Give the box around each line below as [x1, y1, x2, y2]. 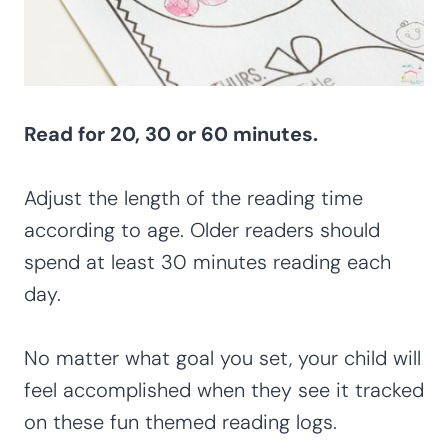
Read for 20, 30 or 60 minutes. [24, 121, 318, 147]
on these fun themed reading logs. [24, 409, 337, 435]
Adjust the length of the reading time [24, 185, 363, 211]
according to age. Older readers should [24, 217, 380, 243]
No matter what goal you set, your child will [24, 345, 421, 371]
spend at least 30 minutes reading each [24, 249, 391, 275]
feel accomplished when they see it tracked [24, 377, 424, 403]
